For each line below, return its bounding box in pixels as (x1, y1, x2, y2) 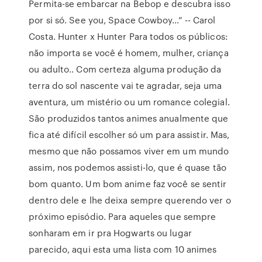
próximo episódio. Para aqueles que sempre (29, 210, 216, 223)
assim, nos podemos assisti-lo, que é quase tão (29, 161, 226, 174)
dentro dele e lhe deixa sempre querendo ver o (29, 194, 231, 206)
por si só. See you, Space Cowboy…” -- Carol (29, 13, 216, 26)
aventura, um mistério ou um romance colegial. (29, 95, 230, 108)
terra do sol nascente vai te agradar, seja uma (29, 79, 222, 92)
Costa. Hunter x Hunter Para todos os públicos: (29, 30, 228, 43)
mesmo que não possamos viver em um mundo (29, 144, 229, 157)
